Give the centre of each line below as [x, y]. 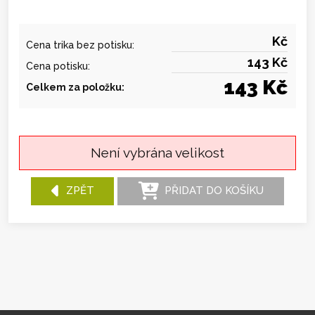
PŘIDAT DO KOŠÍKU [211, 190]
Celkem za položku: [75, 88]
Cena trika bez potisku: [80, 45]
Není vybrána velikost [157, 153]
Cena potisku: [58, 66]
